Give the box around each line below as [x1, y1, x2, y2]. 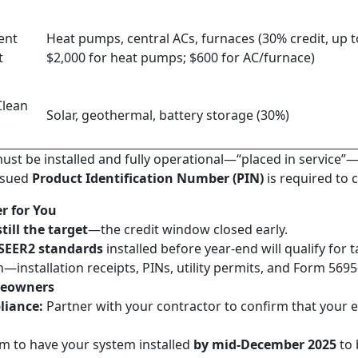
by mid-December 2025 [193, 336, 336, 353]
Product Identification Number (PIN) [32, 169, 264, 187]
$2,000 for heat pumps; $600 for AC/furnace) [46, 49, 315, 66]
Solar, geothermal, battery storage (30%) [46, 106, 289, 124]
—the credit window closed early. [88, 221, 288, 238]
